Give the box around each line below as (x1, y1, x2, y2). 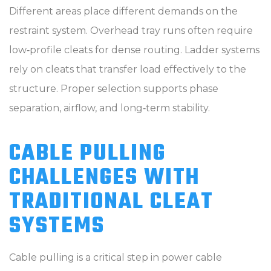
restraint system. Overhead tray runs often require (9, 25, 253, 36)
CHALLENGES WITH (9, 161, 200, 195)
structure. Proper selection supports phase (9, 83, 218, 94)
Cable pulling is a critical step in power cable (9, 252, 222, 263)
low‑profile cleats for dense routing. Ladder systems (9, 44, 260, 56)
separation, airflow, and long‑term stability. (9, 102, 210, 114)
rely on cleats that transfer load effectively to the (9, 64, 246, 75)
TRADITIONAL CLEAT (9, 185, 214, 220)
